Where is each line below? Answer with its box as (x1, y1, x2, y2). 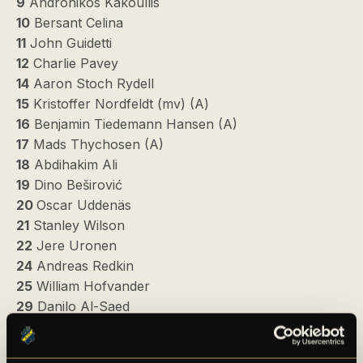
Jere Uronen (32, 237, 117, 254)
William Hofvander (32, 278, 150, 294)
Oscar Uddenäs (36, 197, 131, 213)
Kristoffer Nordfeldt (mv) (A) (29, 96, 209, 112)
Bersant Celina (30, 15, 123, 31)
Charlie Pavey (29, 55, 118, 71)
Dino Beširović (30, 177, 122, 193)
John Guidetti (26, 35, 112, 51)
